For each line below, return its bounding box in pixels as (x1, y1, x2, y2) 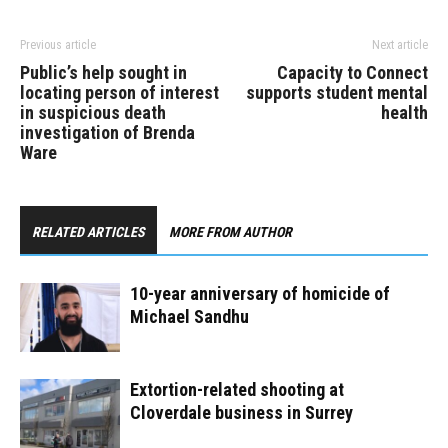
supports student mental (246, 82, 428, 104)
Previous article (20, 38, 96, 53)
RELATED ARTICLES (32, 224, 145, 241)
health (381, 102, 428, 124)
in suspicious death (20, 102, 166, 124)
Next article (372, 38, 428, 53)
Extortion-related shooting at (130, 379, 344, 401)
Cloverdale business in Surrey (130, 402, 353, 424)
